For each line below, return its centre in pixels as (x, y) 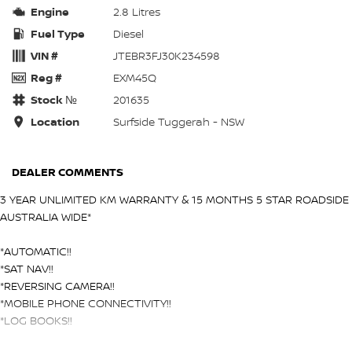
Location (55, 121)
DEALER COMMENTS (68, 171)
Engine (50, 11)
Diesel (128, 33)
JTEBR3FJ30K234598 (167, 55)
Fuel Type (58, 33)
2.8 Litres (137, 11)
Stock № (54, 99)
